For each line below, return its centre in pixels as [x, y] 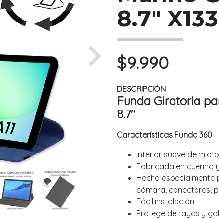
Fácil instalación [165, 202]
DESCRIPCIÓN [141, 89]
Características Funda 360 [164, 135]
